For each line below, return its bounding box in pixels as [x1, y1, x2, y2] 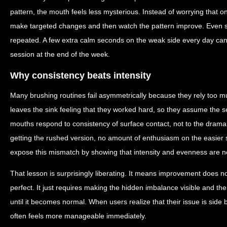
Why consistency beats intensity [10, 70, 151, 81]
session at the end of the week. [10, 50, 110, 58]
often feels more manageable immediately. [10, 211, 146, 220]
